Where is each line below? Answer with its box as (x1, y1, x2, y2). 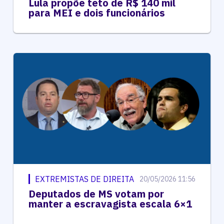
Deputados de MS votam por (28, 187, 164, 201)
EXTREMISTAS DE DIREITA (34, 174, 134, 184)
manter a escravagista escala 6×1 (28, 197, 192, 211)
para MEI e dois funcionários (28, 6, 165, 20)
